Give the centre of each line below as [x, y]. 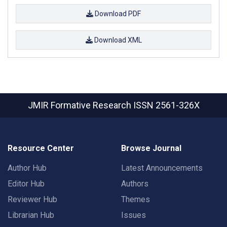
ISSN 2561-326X [166, 105]
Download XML [117, 40]
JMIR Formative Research [80, 105]
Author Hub [27, 168]
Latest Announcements [162, 168]
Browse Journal [151, 148]
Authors [135, 184]
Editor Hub [26, 184]
